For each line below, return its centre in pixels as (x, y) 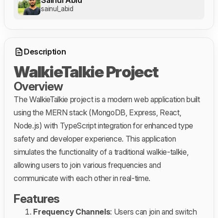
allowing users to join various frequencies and (87, 165)
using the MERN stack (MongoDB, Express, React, (98, 112)
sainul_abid (57, 8)
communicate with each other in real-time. (82, 178)
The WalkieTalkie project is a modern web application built (107, 99)
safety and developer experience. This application (95, 138)
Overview (38, 86)
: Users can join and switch (154, 211)
